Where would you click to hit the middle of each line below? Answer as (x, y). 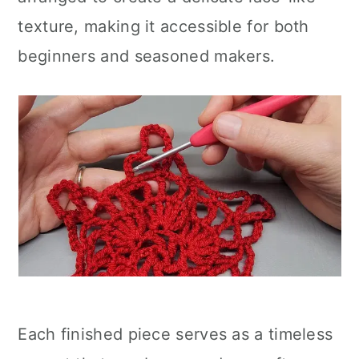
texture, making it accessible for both (163, 26)
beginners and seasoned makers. (147, 56)
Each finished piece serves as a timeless (175, 334)
